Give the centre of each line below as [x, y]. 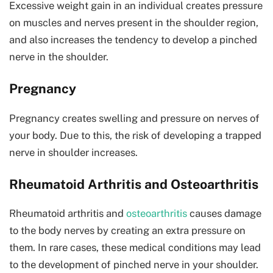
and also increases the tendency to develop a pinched [133, 40]
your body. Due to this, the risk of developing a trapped [135, 135]
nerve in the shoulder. [59, 57]
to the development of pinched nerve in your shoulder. [134, 264]
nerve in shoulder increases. [73, 152]
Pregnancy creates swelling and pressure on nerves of [134, 118]
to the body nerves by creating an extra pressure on [127, 230]
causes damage [224, 213]
